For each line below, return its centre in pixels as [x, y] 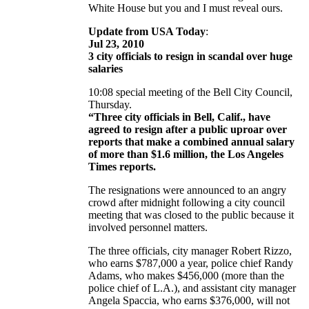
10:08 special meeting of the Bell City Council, [190, 92]
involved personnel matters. [148, 228]
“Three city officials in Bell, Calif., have [179, 117]
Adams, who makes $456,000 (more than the [186, 276]
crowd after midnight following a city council [187, 203]
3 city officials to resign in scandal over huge [190, 57]
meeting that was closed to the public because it [191, 215]
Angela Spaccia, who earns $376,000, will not [189, 301]
